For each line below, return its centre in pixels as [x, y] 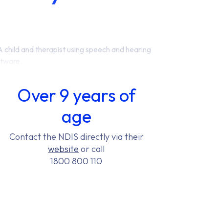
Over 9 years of [76, 95]
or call [92, 149]
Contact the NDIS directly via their [76, 137]
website [63, 149]
